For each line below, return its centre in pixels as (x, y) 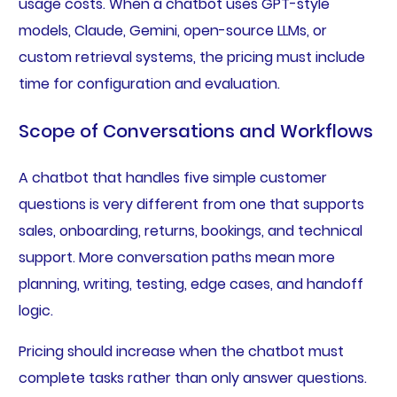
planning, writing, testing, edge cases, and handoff (191, 284)
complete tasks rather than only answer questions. (192, 378)
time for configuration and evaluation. (149, 84)
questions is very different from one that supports (191, 205)
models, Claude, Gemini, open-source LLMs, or (172, 31)
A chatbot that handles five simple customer (172, 178)
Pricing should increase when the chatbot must (181, 352)
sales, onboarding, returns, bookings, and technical (190, 231)
